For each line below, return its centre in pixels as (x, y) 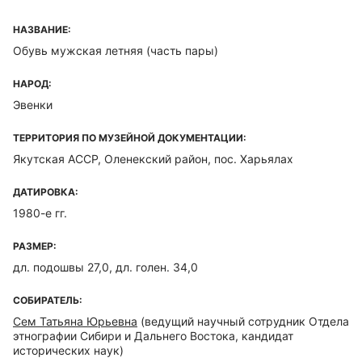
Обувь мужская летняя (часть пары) (116, 51)
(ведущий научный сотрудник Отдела (243, 321)
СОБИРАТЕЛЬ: (48, 300)
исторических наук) (68, 350)
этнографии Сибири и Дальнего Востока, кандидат (153, 336)
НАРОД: (32, 84)
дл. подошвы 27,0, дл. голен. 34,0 (105, 267)
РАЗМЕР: (35, 246)
